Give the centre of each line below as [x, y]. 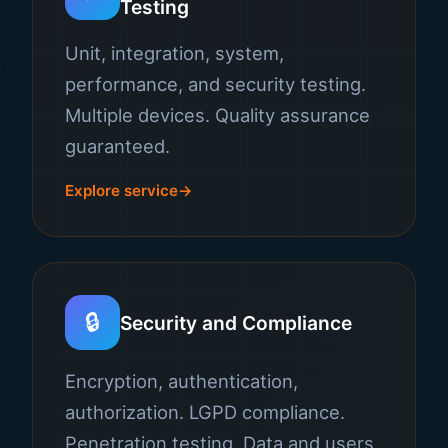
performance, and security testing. [215, 84]
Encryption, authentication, [181, 381]
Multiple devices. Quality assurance [217, 115]
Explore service [121, 190]
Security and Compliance [236, 322]
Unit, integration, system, [174, 53]
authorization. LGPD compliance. [205, 412]
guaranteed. [117, 146]
